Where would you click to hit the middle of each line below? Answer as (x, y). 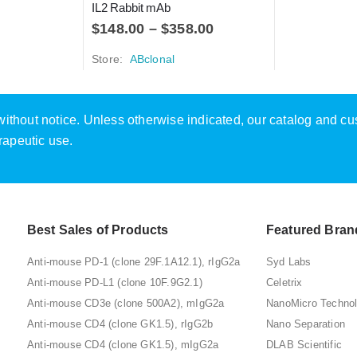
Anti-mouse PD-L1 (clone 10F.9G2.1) (115, 283)
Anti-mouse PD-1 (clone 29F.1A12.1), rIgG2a (134, 262)
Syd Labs (289, 262)
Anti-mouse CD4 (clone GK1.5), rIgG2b (120, 324)
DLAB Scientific (304, 345)
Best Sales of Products (98, 230)
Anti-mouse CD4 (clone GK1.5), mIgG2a (123, 345)
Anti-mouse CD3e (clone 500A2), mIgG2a (126, 304)
